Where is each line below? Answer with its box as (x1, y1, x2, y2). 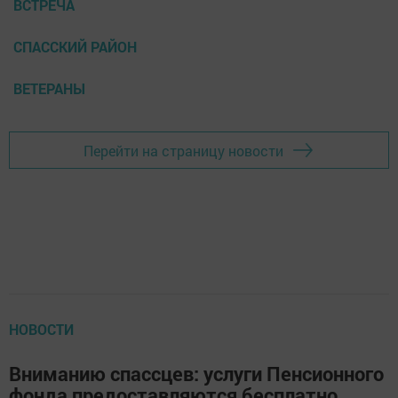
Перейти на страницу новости (84, 140, 283, 160)
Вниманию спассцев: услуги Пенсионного (9, 361, 384, 387)
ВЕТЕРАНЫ (13, 79, 85, 99)
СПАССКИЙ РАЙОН (13, 37, 137, 57)
